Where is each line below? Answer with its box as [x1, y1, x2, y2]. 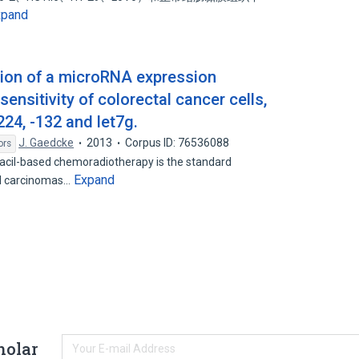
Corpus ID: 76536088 [125, 136, 230, 149]
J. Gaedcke [18, 136, 75, 149]
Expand [74, 172, 115, 188]
